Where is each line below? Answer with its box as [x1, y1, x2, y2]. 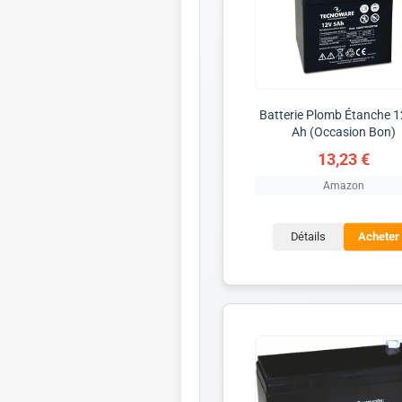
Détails [290, 230, 326, 244]
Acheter [358, 230, 399, 244]
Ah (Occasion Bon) [291, 124, 396, 139]
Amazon [322, 179, 364, 192]
